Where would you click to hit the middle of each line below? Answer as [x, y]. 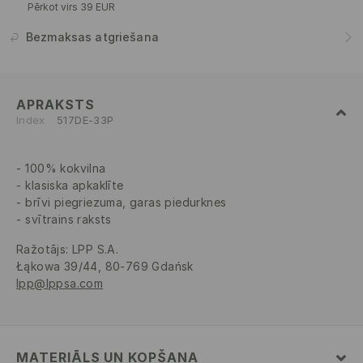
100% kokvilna [66, 169]
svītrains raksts [68, 220]
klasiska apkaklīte [75, 186]
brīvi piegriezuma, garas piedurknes [126, 203]
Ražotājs [41, 250]
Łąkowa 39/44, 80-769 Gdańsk [105, 267]
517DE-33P [85, 120]
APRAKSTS [56, 105]
